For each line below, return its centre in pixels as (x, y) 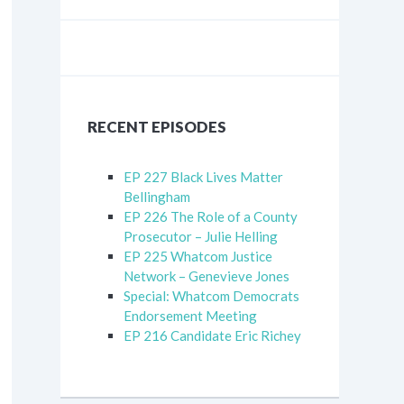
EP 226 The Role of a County (211, 216)
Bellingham (157, 197)
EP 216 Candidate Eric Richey (212, 335)
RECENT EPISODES (157, 127)
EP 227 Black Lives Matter (203, 177)
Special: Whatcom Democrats (211, 296)
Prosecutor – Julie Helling (201, 236)
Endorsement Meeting (190, 316)
